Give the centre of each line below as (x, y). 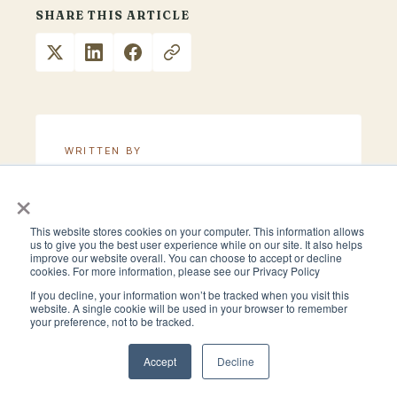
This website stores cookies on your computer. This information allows (197, 231)
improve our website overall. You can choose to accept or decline (186, 257)
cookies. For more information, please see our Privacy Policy (175, 271)
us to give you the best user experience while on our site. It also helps (196, 244)
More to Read (198, 321)
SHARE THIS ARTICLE (113, 15)
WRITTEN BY (103, 151)
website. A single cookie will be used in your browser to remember (189, 308)
